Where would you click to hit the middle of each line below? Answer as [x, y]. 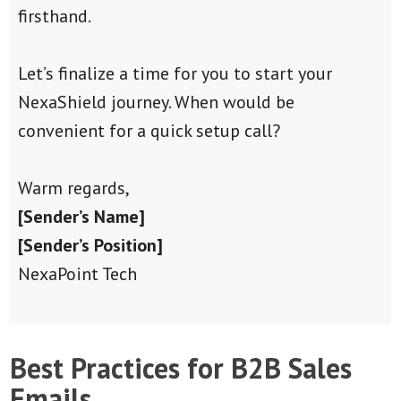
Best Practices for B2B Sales [181, 368]
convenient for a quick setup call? [149, 130]
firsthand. [54, 16]
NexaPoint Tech [77, 273]
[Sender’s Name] [81, 216]
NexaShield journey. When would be [156, 102]
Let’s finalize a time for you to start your [175, 73]
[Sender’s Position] [90, 245]
